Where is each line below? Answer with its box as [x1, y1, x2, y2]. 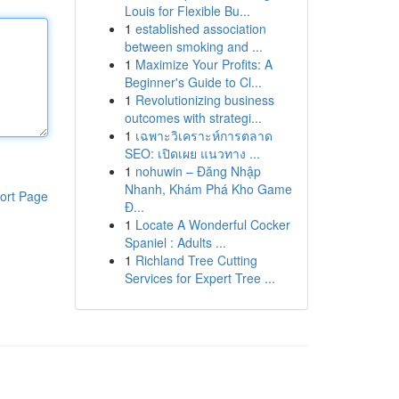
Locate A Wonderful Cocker [134, 216, 290, 233]
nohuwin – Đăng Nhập [134, 162, 261, 180]
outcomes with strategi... [124, 109, 262, 126]
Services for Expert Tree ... [124, 269, 275, 287]
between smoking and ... [124, 37, 263, 55]
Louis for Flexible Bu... [124, 2, 250, 20]
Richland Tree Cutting [134, 251, 257, 269]
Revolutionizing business [134, 91, 274, 109]
